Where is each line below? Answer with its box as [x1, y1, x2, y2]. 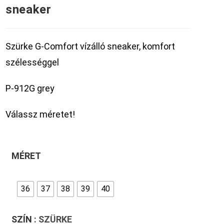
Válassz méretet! [5, 109, 75, 119]
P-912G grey [5, 83, 55, 93]
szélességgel [5, 57, 59, 67]
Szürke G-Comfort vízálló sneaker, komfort [5, 41, 175, 51]
